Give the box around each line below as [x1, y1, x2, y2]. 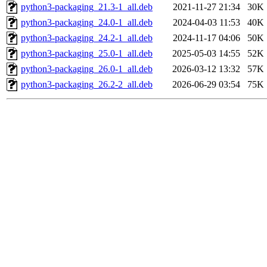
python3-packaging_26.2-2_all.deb [21, 79, 153, 90]
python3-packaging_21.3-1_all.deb [21, 2, 153, 13]
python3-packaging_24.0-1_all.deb [21, 17, 153, 28]
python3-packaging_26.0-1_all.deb [21, 64, 153, 74]
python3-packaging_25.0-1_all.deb [21, 48, 153, 59]
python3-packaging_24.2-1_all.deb [21, 33, 153, 44]
